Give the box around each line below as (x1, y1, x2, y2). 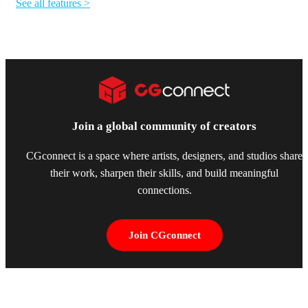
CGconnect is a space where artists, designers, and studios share (26, 150, 302, 163)
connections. (137, 184, 192, 197)
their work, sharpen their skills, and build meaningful (50, 167, 278, 180)
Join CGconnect (128, 230, 201, 241)
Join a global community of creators (72, 119, 256, 133)
